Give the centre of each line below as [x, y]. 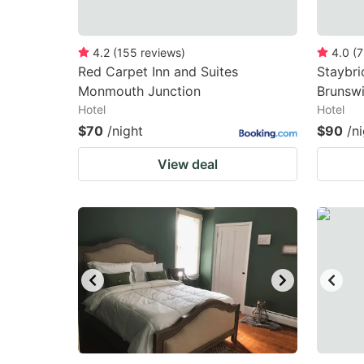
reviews [161, 52]
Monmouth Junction [139, 91]
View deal [188, 164]
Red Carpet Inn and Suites [158, 71]
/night [125, 131]
